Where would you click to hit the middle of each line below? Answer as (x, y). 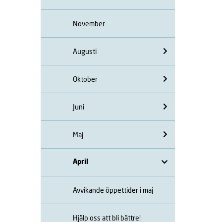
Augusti (85, 51)
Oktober (85, 79)
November (89, 23)
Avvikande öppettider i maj (113, 190)
